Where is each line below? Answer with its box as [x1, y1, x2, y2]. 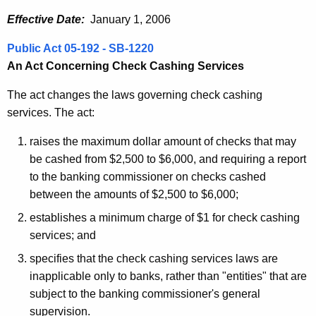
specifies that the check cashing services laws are [30, 253, 278, 265]
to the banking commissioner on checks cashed [30, 171, 266, 183]
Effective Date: [7, 13, 85, 26]
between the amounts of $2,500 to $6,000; [30, 188, 238, 201]
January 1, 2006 [85, 13, 171, 26]
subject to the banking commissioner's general [30, 288, 260, 300]
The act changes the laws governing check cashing [7, 89, 262, 102]
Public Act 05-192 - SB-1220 [7, 42, 154, 55]
